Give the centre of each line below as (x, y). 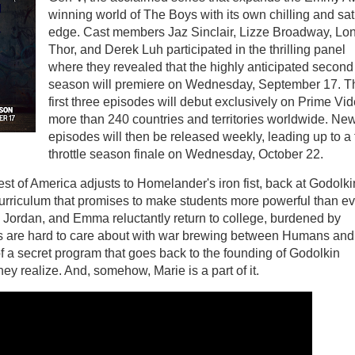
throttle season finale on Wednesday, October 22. (186, 155)
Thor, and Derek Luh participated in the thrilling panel (197, 50)
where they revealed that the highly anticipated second (201, 67)
